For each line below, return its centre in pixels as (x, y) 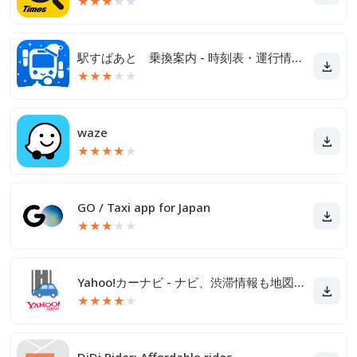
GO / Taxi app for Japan (144, 207)
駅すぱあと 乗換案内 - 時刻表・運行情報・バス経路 (296, 57)
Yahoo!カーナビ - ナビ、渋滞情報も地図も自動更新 (299, 282)
